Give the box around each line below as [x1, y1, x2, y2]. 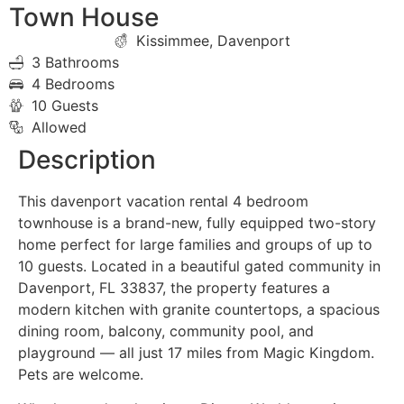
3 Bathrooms [32, 52, 119, 71]
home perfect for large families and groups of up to [18, 234, 372, 253]
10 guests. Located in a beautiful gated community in [18, 256, 381, 275]
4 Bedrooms [32, 74, 115, 93]
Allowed [32, 117, 87, 136]
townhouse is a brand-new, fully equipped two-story [18, 213, 376, 232]
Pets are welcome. [18, 364, 143, 383]
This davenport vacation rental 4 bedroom [18, 191, 308, 210]
